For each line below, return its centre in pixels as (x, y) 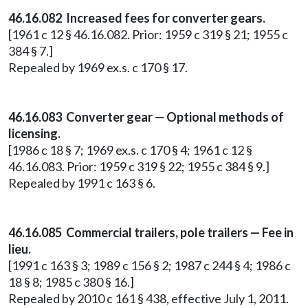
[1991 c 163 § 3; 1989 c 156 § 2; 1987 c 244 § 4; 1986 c (150, 265)
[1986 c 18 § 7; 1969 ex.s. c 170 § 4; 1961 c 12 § (130, 150)
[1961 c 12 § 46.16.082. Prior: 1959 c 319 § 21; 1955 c (148, 34)
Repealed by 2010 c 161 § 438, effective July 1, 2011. (148, 298)
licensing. (34, 133)
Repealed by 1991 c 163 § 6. (82, 183)
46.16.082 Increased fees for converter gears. (137, 18)
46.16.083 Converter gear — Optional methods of (146, 117)
